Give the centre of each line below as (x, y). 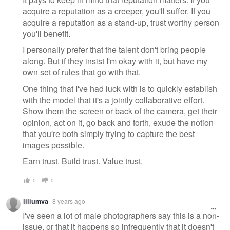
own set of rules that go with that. (82, 72)
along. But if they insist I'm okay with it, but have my (115, 61)
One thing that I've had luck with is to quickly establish (120, 88)
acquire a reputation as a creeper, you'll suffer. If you (117, 11)
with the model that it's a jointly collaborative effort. (113, 100)
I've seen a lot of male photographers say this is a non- (121, 216)
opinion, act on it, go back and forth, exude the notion (118, 122)
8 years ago (69, 201)
